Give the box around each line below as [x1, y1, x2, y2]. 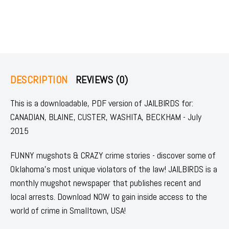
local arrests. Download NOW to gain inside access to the [10, 190, 207, 202]
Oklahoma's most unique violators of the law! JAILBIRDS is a [10, 163, 217, 175]
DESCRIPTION [10, 73, 68, 86]
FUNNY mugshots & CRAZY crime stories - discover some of [10, 149, 216, 161]
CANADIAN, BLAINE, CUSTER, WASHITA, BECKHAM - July [10, 110, 201, 123]
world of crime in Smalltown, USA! [10, 204, 126, 216]
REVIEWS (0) [75, 73, 128, 86]
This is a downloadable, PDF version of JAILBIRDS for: [10, 97, 193, 109]
